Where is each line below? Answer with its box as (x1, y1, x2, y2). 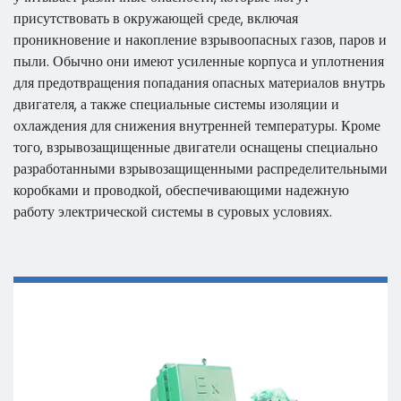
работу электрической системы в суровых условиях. (13, 205, 332, 218)
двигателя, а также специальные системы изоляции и (13, 98, 339, 111)
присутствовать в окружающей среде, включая (13, 12, 298, 25)
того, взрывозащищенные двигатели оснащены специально (13, 141, 378, 154)
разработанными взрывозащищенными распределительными (13, 162, 388, 175)
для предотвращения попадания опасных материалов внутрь (13, 76, 385, 90)
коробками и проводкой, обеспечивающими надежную (13, 183, 349, 197)
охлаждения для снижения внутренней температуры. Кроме (13, 119, 380, 132)
